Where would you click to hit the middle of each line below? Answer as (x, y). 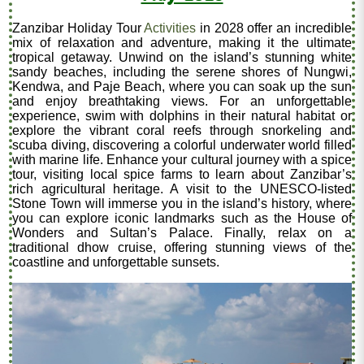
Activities (170, 28)
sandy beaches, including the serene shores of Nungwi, (182, 72)
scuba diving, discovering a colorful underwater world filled (182, 145)
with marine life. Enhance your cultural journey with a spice (182, 160)
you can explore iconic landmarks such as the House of (182, 219)
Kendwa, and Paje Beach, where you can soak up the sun (182, 87)
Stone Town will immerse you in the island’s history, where (182, 204)
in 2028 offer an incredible (274, 28)
